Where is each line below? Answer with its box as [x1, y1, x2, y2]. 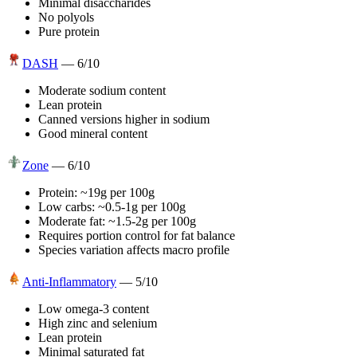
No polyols [38, 10, 94, 24]
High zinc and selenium [38, 316, 157, 330]
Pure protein [38, 24, 100, 38]
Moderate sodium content [38, 83, 166, 97]
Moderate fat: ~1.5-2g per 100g [38, 214, 196, 228]
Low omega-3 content [38, 301, 149, 316]
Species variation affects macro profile [38, 242, 229, 257]
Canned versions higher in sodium [38, 112, 210, 126]
